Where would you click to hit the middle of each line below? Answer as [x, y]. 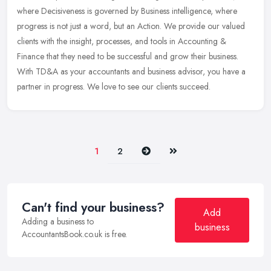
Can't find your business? [93, 208]
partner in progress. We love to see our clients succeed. [114, 87]
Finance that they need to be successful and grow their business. [128, 57]
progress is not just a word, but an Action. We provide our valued [131, 26]
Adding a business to [58, 222]
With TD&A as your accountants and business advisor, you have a [131, 72]
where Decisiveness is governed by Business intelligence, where [127, 11]
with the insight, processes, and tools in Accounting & [133, 41]
